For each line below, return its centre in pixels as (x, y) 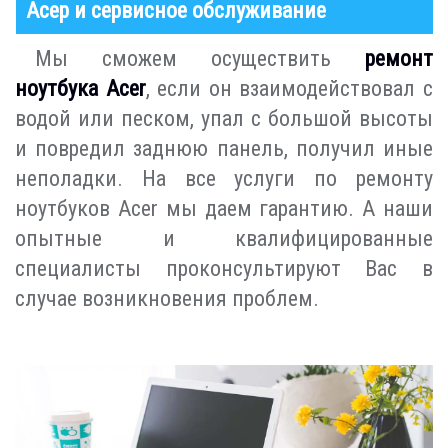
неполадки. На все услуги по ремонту (224, 179)
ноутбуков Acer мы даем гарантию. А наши (224, 209)
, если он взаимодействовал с (289, 89)
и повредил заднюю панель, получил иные (224, 149)
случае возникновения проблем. (167, 299)
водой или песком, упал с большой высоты (224, 119)
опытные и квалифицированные (224, 239)
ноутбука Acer (80, 89)
